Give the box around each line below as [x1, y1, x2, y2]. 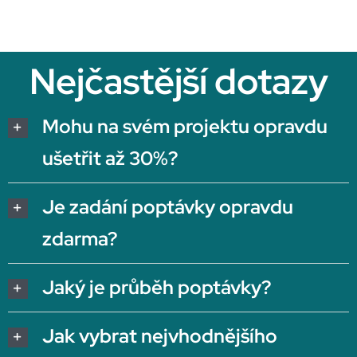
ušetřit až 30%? [41, 145, 178, 171]
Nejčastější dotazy [29, 57, 328, 105]
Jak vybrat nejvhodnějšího [41, 323, 277, 348]
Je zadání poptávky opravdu [41, 194, 293, 219]
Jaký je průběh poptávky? [41, 274, 271, 300]
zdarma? [41, 226, 117, 251]
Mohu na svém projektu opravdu [41, 113, 328, 139]
